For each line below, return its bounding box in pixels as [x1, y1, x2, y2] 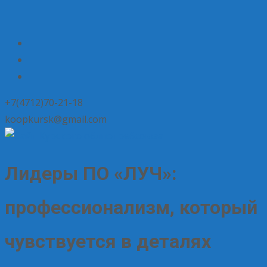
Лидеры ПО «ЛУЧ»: [5, 162, 177, 185]
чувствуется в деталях [5, 230, 211, 253]
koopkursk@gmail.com [5, 113, 107, 126]
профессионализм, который [5, 196, 257, 219]
